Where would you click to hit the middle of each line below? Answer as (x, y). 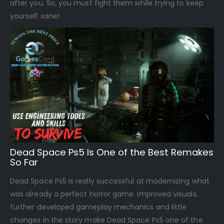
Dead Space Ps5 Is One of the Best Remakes (112, 152)
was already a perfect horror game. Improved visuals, (104, 194)
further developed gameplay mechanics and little (98, 207)
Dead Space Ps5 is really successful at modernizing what (110, 181)
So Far (24, 162)
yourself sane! (35, 16)
